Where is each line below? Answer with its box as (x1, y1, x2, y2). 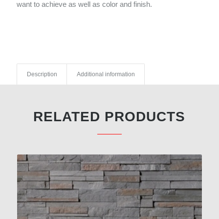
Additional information (76, 71, 135, 78)
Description (26, 71, 57, 78)
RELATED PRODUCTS (33, 109, 186, 124)
